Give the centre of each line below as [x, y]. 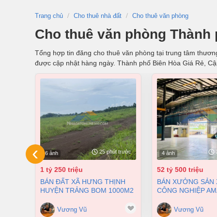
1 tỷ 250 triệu [62, 170]
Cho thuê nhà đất [98, 16]
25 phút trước [115, 152]
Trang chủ [49, 16]
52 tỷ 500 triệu [180, 170]
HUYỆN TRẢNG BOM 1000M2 [87, 190]
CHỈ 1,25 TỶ [59, 199]
